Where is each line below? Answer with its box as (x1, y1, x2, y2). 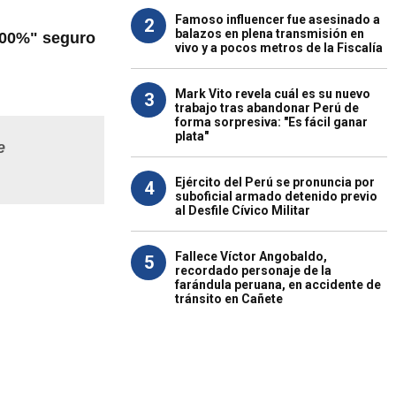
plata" (175, 129, 209, 143)
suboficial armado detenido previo (175, 189, 377, 203)
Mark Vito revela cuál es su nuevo (175, 87, 370, 101)
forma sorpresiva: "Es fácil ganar (175, 115, 368, 129)
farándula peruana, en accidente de (175, 278, 381, 292)
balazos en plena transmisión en (175, 27, 364, 41)
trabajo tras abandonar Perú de (175, 101, 359, 115)
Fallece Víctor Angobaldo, (175, 249, 327, 263)
